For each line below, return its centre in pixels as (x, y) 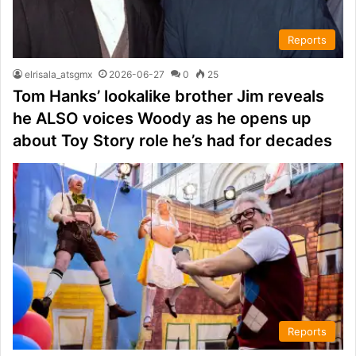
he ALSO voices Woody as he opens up (162, 119)
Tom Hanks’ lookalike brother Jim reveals (168, 97)
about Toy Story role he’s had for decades (172, 141)
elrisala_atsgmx (58, 75)
